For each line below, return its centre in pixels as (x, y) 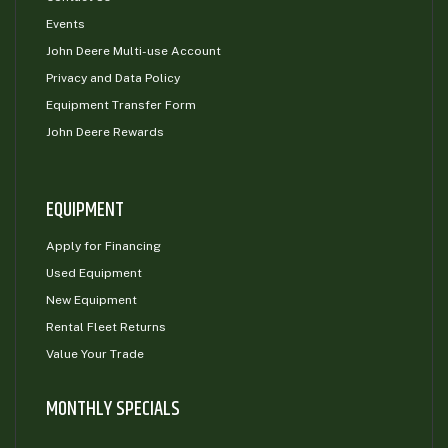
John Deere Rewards (105, 131)
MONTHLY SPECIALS (113, 409)
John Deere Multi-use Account (133, 50)
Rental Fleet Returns (106, 326)
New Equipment (91, 299)
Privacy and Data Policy (113, 77)
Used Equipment (94, 272)
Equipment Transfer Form (121, 104)
